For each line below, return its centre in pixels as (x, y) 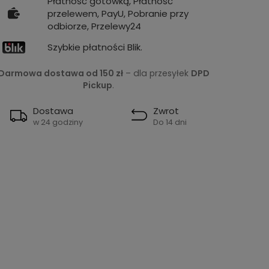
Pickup (98, 85)
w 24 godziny (58, 122)
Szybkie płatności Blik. (95, 47)
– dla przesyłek (157, 73)
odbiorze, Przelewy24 (94, 26)
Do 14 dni (170, 122)
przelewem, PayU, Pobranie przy (118, 13)
